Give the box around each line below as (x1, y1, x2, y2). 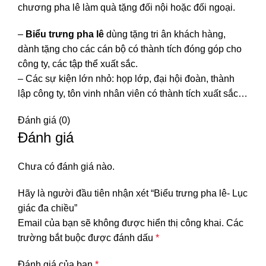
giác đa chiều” (18, 203, 77, 214)
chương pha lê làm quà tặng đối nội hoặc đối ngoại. (18, 2, 235, 13)
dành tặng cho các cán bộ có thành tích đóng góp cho (18, 44, 242, 55)
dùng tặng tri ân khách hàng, (104, 29, 226, 40)
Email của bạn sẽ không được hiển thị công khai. (18, 218, 224, 229)
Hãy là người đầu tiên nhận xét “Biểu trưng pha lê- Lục (18, 188, 248, 199)
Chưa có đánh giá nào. (18, 161, 115, 172)
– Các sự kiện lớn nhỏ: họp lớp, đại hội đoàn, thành (18, 74, 235, 84)
